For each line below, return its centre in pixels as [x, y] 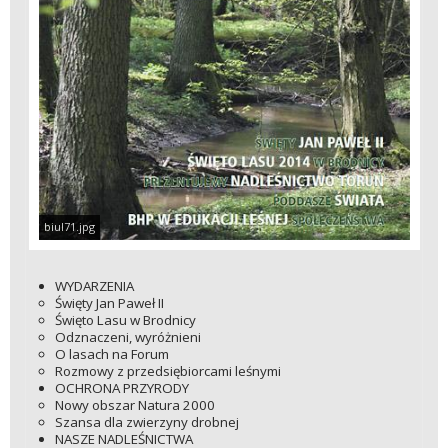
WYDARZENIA [95, 286]
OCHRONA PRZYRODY [122, 388]
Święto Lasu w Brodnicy [126, 320]
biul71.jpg [69, 227]
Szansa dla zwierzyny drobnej [147, 422]
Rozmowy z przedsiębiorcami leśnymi [168, 371]
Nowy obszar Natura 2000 [135, 405]
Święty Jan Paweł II [110, 303]
